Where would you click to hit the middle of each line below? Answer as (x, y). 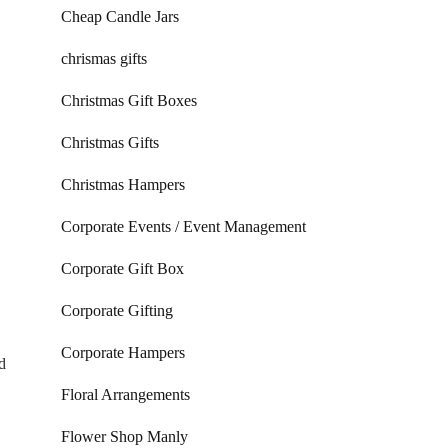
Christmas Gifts (110, 142)
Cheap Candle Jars (120, 16)
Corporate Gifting (117, 310)
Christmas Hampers (123, 184)
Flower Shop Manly (124, 436)
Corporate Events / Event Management (183, 226)
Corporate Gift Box (122, 268)
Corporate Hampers (123, 352)
